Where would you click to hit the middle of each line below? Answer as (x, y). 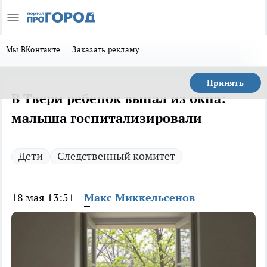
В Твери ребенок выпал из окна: (119, 98)
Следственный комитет (116, 156)
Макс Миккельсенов (139, 198)
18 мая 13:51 (43, 198)
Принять (225, 83)
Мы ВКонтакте (33, 49)
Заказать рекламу (106, 49)
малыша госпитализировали (107, 118)
